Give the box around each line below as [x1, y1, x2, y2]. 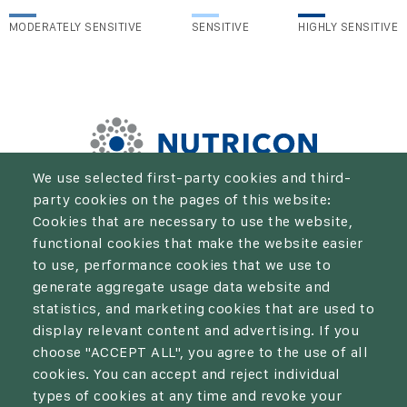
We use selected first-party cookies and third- [33, 169, 352, 187]
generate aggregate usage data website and [33, 278, 331, 296]
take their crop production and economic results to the [14, 213, 393, 231]
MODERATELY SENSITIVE [9, 20, 143, 35]
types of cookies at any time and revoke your [33, 387, 342, 405]
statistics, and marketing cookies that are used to [33, 300, 375, 318]
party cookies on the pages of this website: [33, 191, 333, 209]
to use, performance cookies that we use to [33, 256, 332, 274]
